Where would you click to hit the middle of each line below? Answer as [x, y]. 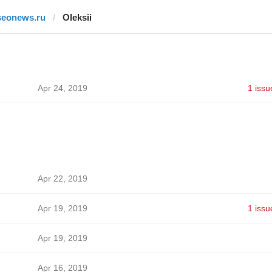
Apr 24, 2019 [62, 88]
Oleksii [77, 17]
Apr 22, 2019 [62, 178]
